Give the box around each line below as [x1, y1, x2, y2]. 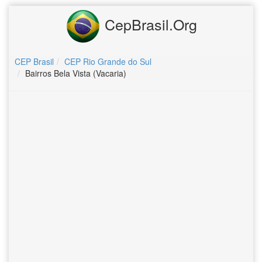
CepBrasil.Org [100, 13, 197, 35]
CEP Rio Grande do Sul [64, 56, 151, 67]
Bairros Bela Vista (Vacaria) [25, 67, 126, 79]
